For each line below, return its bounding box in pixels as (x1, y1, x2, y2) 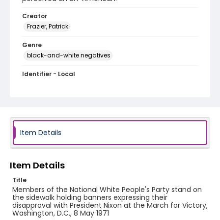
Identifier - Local (22, 70, 75, 78)
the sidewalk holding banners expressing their (12, 192, 167, 202)
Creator (22, 12, 47, 20)
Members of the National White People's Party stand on (12, 185, 202, 194)
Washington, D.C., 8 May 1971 (12, 208, 109, 218)
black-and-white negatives (27, 51, 110, 59)
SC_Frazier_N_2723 (22, 79, 87, 88)
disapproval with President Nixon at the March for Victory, (12, 200, 208, 210)
